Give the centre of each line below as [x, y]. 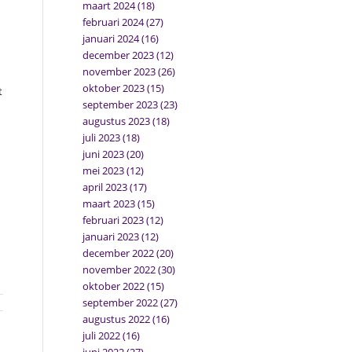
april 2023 [105, 187]
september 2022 [121, 302]
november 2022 [119, 269]
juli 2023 [102, 137]
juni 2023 [104, 154]
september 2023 [121, 104]
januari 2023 [111, 236]
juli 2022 [102, 335]
